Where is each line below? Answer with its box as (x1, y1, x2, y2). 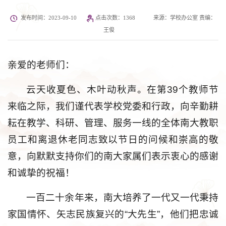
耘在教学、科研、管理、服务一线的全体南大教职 (8, 118, 218, 129)
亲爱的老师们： (8, 60, 75, 71)
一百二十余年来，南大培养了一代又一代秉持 (26, 192, 218, 203)
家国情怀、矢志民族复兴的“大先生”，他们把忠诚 (8, 209, 218, 220)
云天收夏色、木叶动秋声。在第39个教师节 (26, 84, 218, 95)
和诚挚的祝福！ (8, 167, 75, 179)
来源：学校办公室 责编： (153, 15, 216, 21)
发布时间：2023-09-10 (19, 15, 77, 21)
